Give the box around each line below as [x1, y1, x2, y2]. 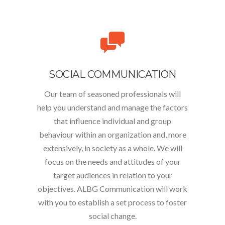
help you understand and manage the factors [37, 102, 188, 112]
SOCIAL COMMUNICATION [49, 68, 176, 80]
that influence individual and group [54, 116, 171, 126]
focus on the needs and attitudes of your [44, 157, 181, 166]
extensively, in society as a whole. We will [43, 143, 182, 153]
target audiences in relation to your [53, 170, 172, 180]
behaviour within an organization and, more [39, 130, 186, 139]
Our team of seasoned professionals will [44, 89, 181, 98]
